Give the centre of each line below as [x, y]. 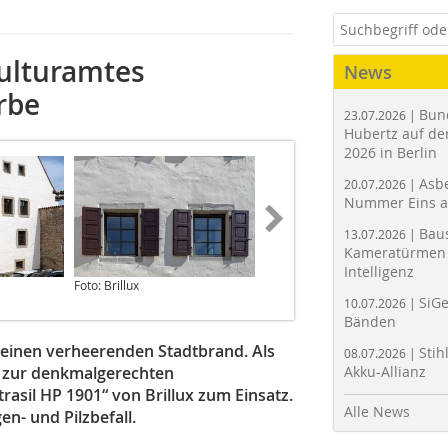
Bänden [370, 321]
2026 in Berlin [390, 152]
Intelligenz [379, 271]
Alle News [377, 411]
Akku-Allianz [385, 371]
